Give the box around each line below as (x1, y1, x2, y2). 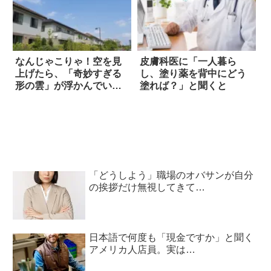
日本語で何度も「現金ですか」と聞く (89, 232, 254, 243)
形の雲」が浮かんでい (15, 80, 112, 91)
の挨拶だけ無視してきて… (89, 181, 206, 192)
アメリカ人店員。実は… (89, 244, 196, 255)
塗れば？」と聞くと (139, 80, 227, 91)
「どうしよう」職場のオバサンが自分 (89, 169, 254, 180)
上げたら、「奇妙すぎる (15, 68, 122, 79)
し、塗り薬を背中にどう (139, 68, 246, 79)
